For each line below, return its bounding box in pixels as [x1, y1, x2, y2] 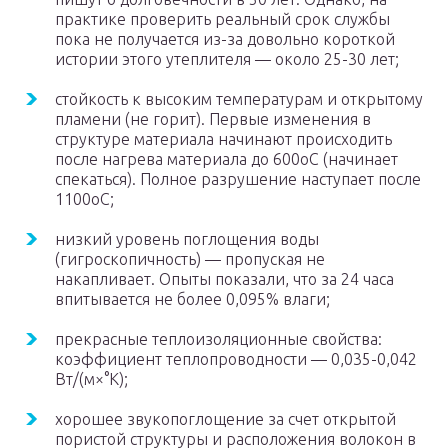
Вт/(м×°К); [55, 370, 128, 389]
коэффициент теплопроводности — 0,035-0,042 [55, 350, 417, 369]
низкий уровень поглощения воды [55, 230, 319, 249]
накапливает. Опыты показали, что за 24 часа [55, 270, 394, 289]
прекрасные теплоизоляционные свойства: [55, 330, 382, 349]
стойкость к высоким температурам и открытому [55, 90, 423, 109]
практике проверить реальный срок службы [55, 10, 390, 29]
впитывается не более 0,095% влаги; [55, 290, 330, 309]
